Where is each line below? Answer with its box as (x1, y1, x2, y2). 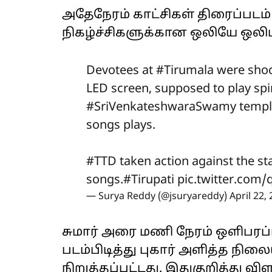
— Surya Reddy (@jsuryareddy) (86, 191, 229, 203)
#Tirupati (123, 173, 174, 188)
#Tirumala (156, 64, 214, 79)
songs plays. (86, 118, 155, 134)
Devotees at (86, 64, 156, 79)
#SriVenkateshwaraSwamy (86, 100, 236, 115)
